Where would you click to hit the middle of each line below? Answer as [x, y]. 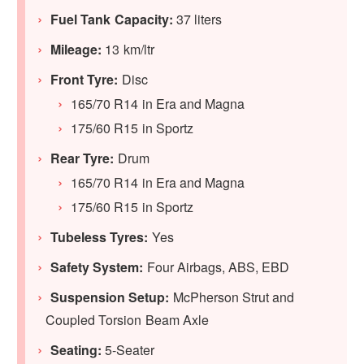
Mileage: [78, 50]
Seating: [78, 350]
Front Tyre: [86, 80]
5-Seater [130, 350]
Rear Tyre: [84, 158]
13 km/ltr [130, 50]
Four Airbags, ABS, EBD [218, 267]
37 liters [199, 19]
